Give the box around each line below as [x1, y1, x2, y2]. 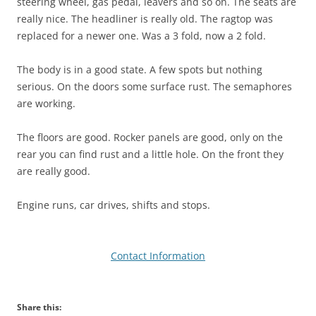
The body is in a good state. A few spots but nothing [17, 62, 262, 76]
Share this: [17, 300, 61, 313]
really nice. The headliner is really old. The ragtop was [17, 11, 273, 25]
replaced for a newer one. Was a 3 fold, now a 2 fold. [17, 28, 266, 42]
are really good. [17, 164, 90, 178]
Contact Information [111, 248, 205, 262]
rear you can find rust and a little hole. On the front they [17, 147, 284, 161]
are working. [17, 96, 75, 110]
